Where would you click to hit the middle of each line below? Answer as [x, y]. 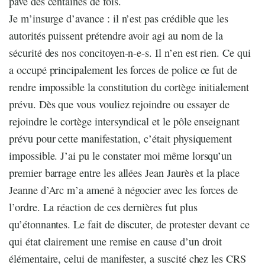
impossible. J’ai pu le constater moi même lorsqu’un [121, 155]
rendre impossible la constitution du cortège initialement [129, 87]
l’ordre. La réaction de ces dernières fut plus [103, 207]
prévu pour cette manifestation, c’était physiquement [121, 138]
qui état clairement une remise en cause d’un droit [116, 241]
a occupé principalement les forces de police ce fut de [123, 70]
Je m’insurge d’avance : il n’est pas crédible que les [119, 18]
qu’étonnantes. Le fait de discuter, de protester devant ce [129, 224]
